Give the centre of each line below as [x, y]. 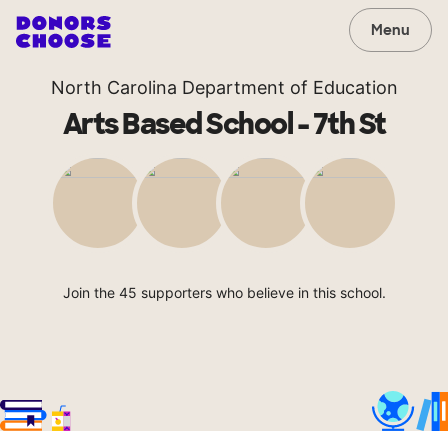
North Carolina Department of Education [224, 87]
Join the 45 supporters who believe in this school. [224, 292]
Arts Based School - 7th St [224, 124]
